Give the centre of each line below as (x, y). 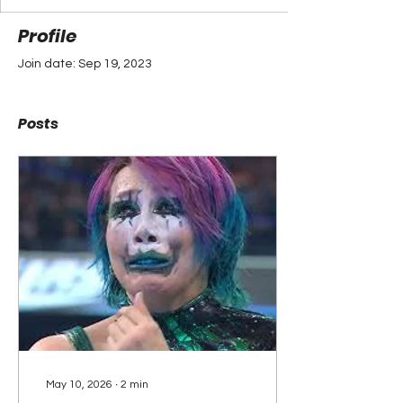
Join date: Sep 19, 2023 (85, 64)
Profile (47, 36)
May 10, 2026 (79, 385)
